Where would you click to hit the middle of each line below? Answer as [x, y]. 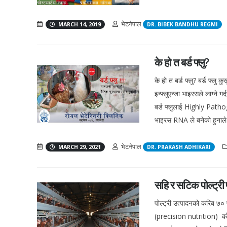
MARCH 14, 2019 [79, 25]
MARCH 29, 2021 [79, 147]
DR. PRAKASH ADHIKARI [179, 147]
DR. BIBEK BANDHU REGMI [182, 25]
